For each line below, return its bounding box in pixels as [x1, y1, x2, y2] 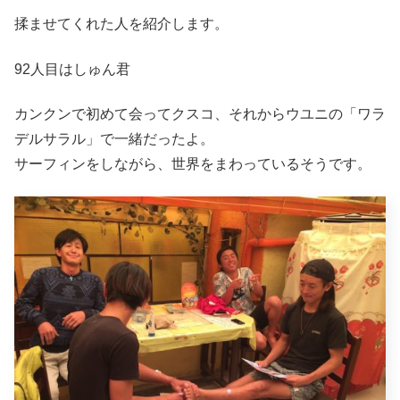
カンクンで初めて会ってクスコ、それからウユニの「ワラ [14, 106, 386, 122]
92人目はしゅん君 [14, 61, 130, 77]
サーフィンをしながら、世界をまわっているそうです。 [14, 156, 371, 172]
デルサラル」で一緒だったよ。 [14, 131, 214, 147]
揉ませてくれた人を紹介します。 [14, 16, 229, 32]
